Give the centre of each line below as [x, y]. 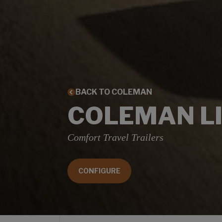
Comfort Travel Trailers [115, 137]
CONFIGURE [99, 170]
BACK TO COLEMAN [114, 92]
